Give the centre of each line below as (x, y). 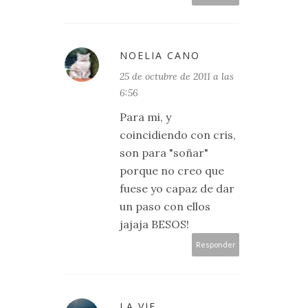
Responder (216, 244)
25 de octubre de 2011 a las (177, 76)
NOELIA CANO (160, 55)
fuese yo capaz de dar (177, 188)
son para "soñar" (164, 153)
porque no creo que (172, 170)
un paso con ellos (165, 206)
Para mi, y (145, 117)
